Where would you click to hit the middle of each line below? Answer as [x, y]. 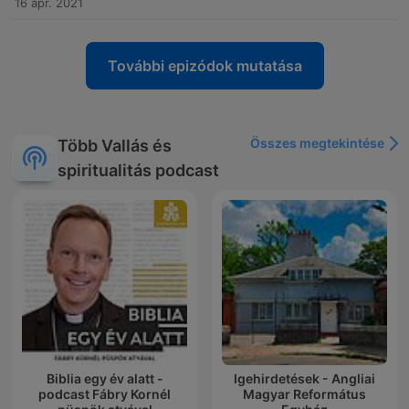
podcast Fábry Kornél [105, 394]
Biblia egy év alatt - [105, 379]
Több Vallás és [115, 146]
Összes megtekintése [317, 143]
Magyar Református [304, 394]
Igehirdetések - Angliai [304, 379]
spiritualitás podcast [138, 171]
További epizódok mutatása [204, 66]
